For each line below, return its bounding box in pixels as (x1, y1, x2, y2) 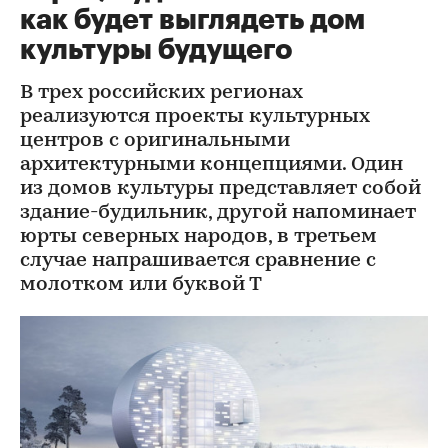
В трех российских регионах (20, 83, 303, 103)
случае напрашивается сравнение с (20, 251, 376, 271)
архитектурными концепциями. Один (20, 155, 403, 175)
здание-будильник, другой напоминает (20, 203, 416, 223)
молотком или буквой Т (20, 275, 262, 295)
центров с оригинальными (20, 131, 290, 151)
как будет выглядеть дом (20, 6, 365, 34)
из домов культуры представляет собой (20, 179, 421, 199)
